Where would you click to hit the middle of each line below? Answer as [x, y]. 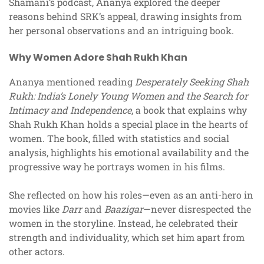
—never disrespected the [197, 209]
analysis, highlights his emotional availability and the [129, 153]
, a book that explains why [189, 110]
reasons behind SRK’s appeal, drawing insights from [125, 16]
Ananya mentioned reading [72, 82]
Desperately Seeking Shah [192, 82]
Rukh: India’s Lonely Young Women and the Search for [128, 96]
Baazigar [124, 209]
